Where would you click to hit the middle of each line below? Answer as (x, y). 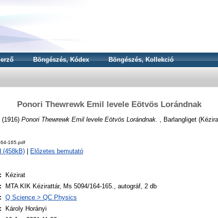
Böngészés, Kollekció (141, 60)
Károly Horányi (26, 209)
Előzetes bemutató (57, 151)
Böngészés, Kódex (61, 60)
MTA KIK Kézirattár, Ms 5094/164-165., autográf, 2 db (81, 186)
